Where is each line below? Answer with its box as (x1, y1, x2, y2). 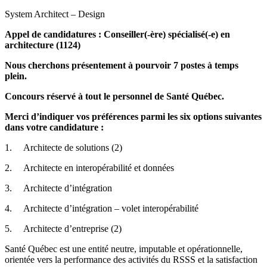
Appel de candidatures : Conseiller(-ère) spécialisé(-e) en (5, 29, 230, 40)
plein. (5, 71, 27, 82)
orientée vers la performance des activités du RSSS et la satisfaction (5, 254, 257, 265)
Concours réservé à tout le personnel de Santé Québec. (5, 91, 224, 102)
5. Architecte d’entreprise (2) (5, 223, 122, 234)
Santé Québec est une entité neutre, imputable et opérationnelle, (5, 244, 243, 254)
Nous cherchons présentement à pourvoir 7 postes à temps (5, 60, 238, 71)
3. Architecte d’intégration (5, 183, 112, 194)
